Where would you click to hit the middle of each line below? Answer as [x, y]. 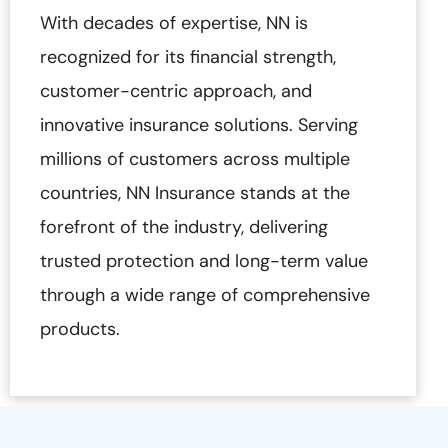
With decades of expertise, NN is [174, 23]
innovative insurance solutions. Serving [199, 125]
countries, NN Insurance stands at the [195, 193]
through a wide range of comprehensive [205, 295]
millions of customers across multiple [195, 159]
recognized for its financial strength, [188, 57]
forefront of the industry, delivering [184, 227]
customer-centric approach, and [176, 91]
